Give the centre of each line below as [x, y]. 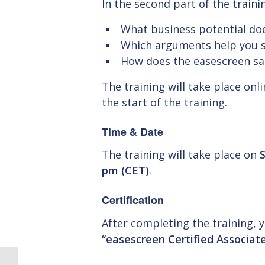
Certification [133, 200]
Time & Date [132, 132]
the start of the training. [164, 103]
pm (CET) [125, 171]
